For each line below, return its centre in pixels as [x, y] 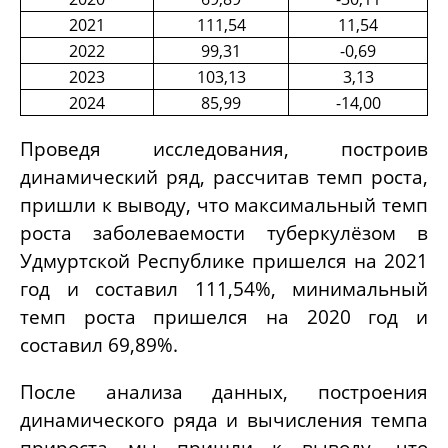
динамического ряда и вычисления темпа [224, 419]
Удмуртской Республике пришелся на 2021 [224, 260]
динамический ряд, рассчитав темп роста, [224, 176]
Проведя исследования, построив [224, 148]
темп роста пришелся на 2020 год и [224, 316]
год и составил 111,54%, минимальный [224, 288]
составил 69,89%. [99, 344]
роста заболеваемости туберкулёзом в [224, 232]
